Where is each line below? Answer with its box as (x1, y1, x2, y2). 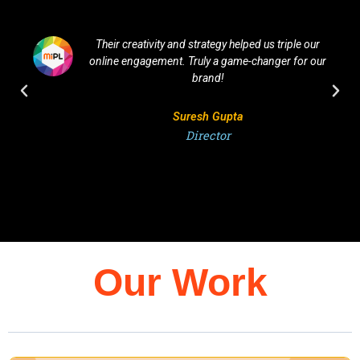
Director (185, 127, 231, 143)
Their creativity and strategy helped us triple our (96, 37, 321, 51)
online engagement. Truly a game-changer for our (89, 54, 327, 67)
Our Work (92, 260, 268, 304)
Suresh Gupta (172, 108, 243, 124)
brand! (191, 71, 224, 84)
